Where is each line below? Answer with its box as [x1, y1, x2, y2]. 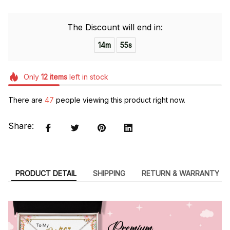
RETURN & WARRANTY [141, 168, 219, 178]
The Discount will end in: [67, 22, 163, 32]
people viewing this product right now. [54, 95, 185, 105]
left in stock [67, 72, 108, 81]
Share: [8, 121, 34, 131]
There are [8, 95, 45, 105]
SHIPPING [92, 168, 125, 178]
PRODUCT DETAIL [15, 168, 76, 178]
